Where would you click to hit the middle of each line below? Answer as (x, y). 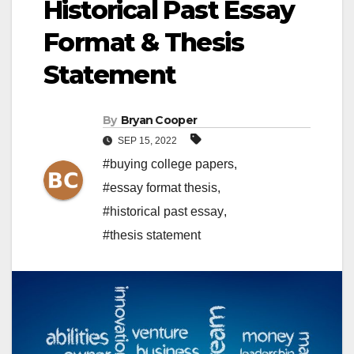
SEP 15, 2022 (147, 140)
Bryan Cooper (159, 120)
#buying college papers (168, 164)
